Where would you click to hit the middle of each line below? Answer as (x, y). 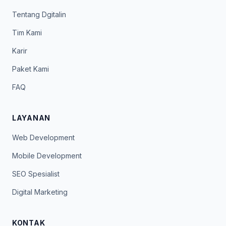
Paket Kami (31, 69)
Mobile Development (47, 156)
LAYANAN (31, 118)
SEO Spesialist (36, 174)
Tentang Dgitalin (39, 15)
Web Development (43, 138)
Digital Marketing (40, 192)
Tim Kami (27, 33)
